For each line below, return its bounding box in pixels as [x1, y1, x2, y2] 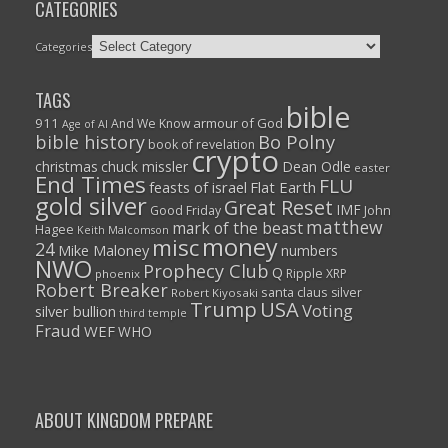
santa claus [260, 283, 328, 302]
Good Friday [149, 202, 221, 220]
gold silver [34, 189, 147, 223]
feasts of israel [148, 177, 247, 198]
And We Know [110, 115, 190, 133]
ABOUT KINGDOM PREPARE [34, 405, 213, 433]
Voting [301, 299, 353, 323]
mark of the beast [171, 217, 303, 240]
